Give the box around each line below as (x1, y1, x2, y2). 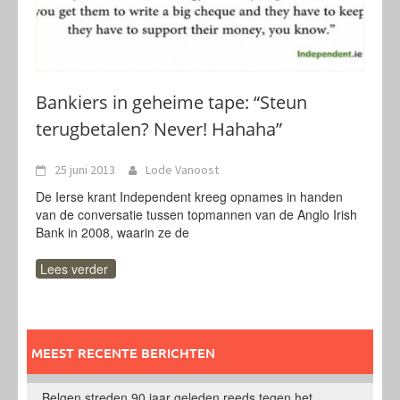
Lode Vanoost (146, 162, 219, 178)
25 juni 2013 (54, 162, 115, 178)
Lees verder (40, 260, 108, 278)
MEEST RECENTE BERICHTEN (31, 344, 215, 362)
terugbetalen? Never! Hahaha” (36, 117, 282, 141)
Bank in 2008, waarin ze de (36, 223, 189, 241)
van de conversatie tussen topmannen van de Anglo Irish (36, 205, 357, 223)
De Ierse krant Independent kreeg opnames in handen (36, 187, 343, 205)
